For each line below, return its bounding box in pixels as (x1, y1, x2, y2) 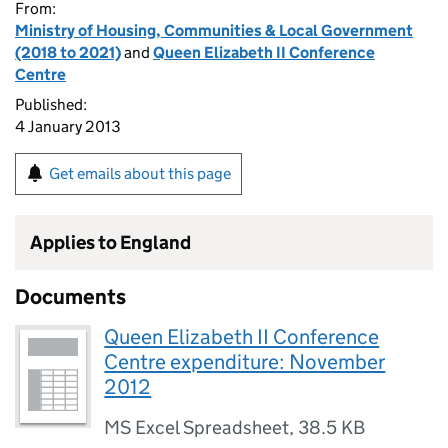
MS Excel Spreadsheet (104, 416, 290, 439)
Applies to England (30, 231, 191, 254)
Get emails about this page (49, 164, 231, 183)
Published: (15, 95, 87, 114)
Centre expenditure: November (104, 349, 386, 375)
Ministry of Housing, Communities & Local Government (15, 21, 413, 40)
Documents (15, 284, 126, 310)
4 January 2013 (15, 117, 121, 136)
